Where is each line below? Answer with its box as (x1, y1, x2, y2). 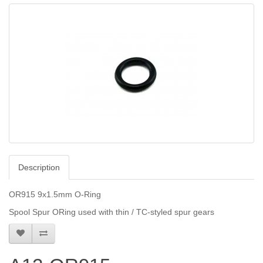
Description (18, 163, 60, 173)
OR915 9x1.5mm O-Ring (9, 190, 101, 200)
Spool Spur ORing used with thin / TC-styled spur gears (9, 207, 214, 217)
